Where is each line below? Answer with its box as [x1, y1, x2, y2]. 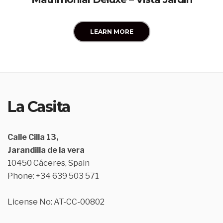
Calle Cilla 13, [7, 132, 58, 142]
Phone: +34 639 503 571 [7, 171, 99, 181]
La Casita [7, 98, 70, 116]
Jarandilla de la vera [7, 145, 85, 155]
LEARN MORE [90, 28, 133, 36]
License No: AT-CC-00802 [7, 197, 105, 207]
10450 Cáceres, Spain [7, 158, 90, 168]
